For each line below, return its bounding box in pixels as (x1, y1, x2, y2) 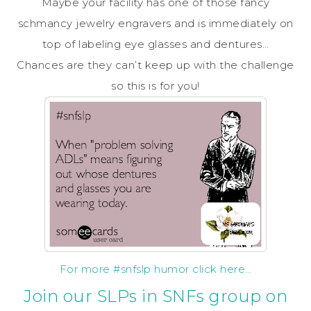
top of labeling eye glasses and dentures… (42, 37, 269, 51)
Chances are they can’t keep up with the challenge (17, 58, 294, 72)
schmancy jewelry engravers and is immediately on (17, 17, 294, 30)
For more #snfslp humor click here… (59, 262, 252, 276)
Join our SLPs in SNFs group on (24, 286, 287, 306)
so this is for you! (111, 79, 200, 92)
